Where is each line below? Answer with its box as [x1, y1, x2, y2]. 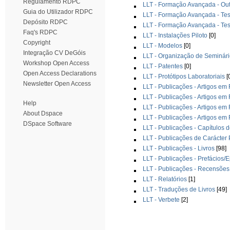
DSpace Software [23, 120, 72, 127]
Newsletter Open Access [23, 80, 91, 87]
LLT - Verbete [143, 196, 180, 203]
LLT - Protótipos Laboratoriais [143, 72, 225, 80]
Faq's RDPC [23, 29, 57, 36]
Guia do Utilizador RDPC [23, 8, 93, 15]
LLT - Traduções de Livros [143, 185, 215, 193]
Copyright [23, 39, 50, 46]
